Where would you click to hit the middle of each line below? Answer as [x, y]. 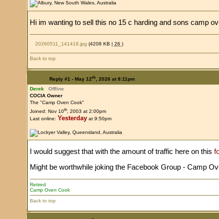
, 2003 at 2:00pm [86, 111]
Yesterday [72, 118]
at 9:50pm [99, 118]
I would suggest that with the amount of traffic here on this [122, 151]
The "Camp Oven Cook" [57, 102]
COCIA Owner [46, 95]
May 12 [83, 79]
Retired [38, 184]
